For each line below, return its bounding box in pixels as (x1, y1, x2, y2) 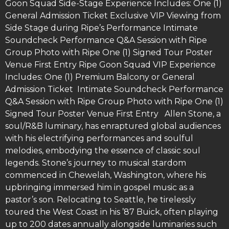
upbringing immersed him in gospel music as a (5, 182, 194, 193)
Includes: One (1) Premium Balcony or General (5, 72, 195, 82)
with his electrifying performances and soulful (5, 133, 193, 144)
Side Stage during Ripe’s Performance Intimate (5, 23, 198, 33)
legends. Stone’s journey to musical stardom (5, 158, 186, 168)
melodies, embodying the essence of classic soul (5, 146, 200, 156)
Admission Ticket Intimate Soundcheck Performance (5, 84, 223, 95)
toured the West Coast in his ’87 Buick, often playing (5, 207, 218, 217)
